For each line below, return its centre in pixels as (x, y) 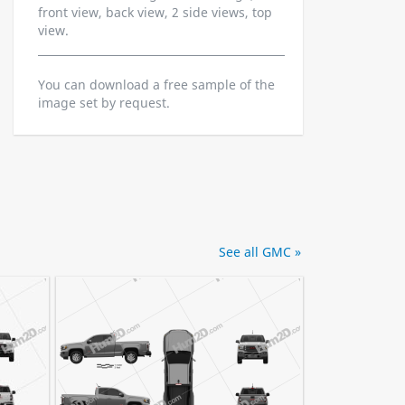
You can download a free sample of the (156, 85)
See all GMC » (260, 252)
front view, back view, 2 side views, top (155, 12)
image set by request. (104, 103)
